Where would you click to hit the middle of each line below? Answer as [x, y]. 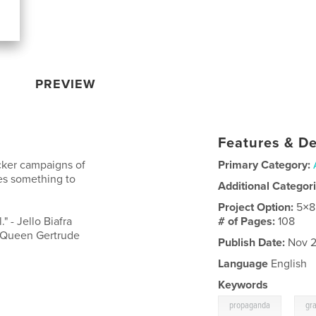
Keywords [243, 285]
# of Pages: [248, 221]
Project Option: [257, 207]
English [288, 264]
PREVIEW [66, 84]
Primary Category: [265, 165]
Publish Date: [252, 243]
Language [243, 264]
